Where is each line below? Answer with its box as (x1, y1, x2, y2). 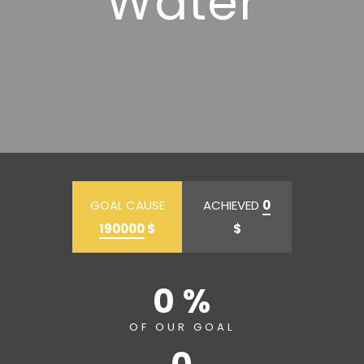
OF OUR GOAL (129, 319, 235, 335)
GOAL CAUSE (89, 197, 165, 214)
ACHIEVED (203, 197, 262, 214)
